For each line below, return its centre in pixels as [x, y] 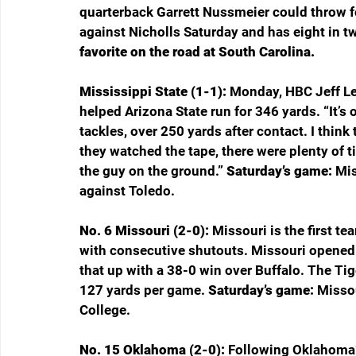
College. [105, 310]
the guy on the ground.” [153, 171]
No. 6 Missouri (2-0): [146, 231]
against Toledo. [127, 191]
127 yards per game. [144, 290]
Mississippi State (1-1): [155, 92]
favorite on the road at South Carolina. [197, 52]
